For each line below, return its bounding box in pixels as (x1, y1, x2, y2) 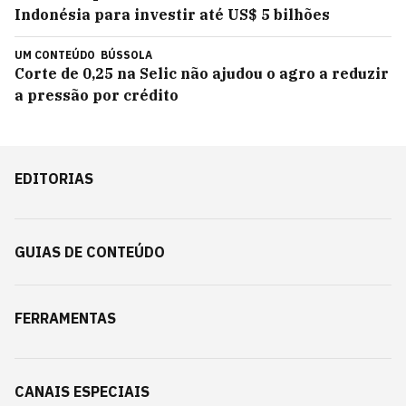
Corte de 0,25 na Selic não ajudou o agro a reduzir (14, 64, 389, 82)
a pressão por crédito (14, 86, 179, 104)
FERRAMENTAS (14, 309, 116, 327)
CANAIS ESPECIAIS (14, 382, 150, 401)
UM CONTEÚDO (14, 48, 98, 62)
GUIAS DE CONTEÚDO (14, 243, 165, 261)
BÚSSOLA (101, 48, 152, 62)
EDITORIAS (14, 169, 93, 188)
